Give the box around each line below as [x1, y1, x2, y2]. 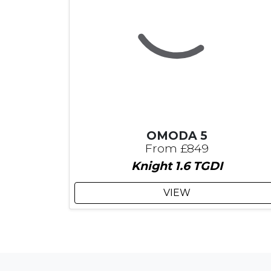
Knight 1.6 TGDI [131, 158, 223, 174]
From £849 [145, 141, 209, 156]
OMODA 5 [146, 128, 207, 143]
